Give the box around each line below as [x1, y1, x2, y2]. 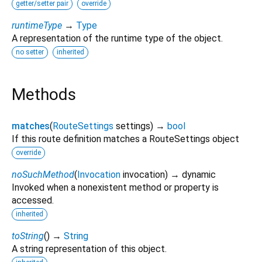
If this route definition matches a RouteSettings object [12, 133, 239, 144]
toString [12, 230, 44, 242]
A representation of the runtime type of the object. [12, 32, 223, 44]
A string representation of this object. [12, 243, 167, 254]
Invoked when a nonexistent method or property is [12, 181, 219, 193]
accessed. [12, 194, 54, 206]
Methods [12, 84, 76, 104]
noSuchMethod [12, 168, 74, 180]
